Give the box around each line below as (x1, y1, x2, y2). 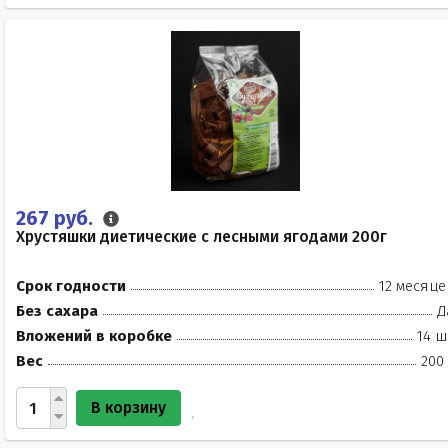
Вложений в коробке (16, 327, 172, 345)
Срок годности (16, 277, 126, 295)
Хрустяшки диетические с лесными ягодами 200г (16, 227, 387, 246)
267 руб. (16, 206, 98, 230)
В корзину (91, 398, 166, 417)
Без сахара (16, 302, 98, 320)
